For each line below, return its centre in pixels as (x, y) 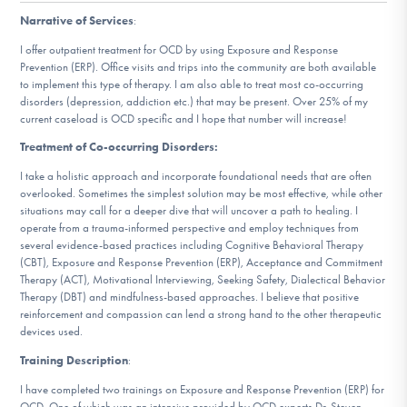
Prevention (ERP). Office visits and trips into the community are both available (199, 66)
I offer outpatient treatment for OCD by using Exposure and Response (179, 49)
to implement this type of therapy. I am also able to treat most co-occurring (192, 84)
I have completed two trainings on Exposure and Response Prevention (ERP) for (203, 389)
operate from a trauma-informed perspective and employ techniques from (190, 228)
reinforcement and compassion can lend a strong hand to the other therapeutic (201, 314)
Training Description (74, 361)
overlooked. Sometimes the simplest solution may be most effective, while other (202, 194)
